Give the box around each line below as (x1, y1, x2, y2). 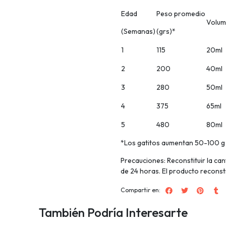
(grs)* (156, 27, 176, 36)
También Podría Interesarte (38, 204, 188, 220)
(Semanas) (121, 27, 155, 36)
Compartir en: (121, 186, 160, 194)
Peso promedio (156, 9, 205, 18)
